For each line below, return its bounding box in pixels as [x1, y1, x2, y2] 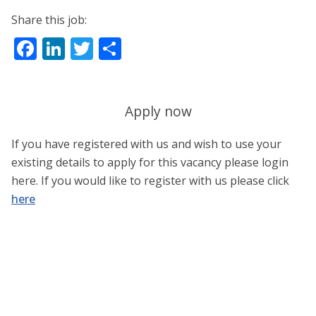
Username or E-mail [11, 219, 113, 234]
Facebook [37, 33, 141, 64]
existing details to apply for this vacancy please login [11, 154, 288, 171]
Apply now [124, 101, 192, 121]
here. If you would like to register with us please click [11, 173, 289, 189]
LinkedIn [65, 33, 159, 64]
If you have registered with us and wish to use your [11, 136, 281, 152]
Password [11, 280, 61, 295]
